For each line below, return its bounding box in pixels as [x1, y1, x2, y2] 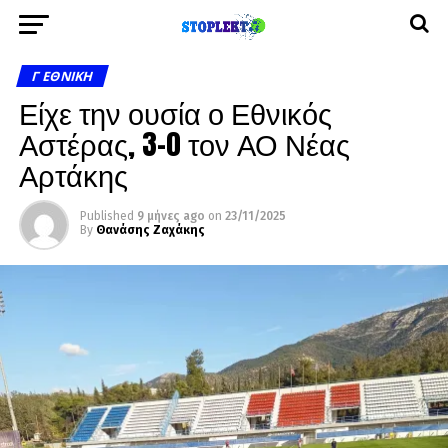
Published [79, 209, 134, 223]
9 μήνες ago [136, 209, 205, 223]
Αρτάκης [18, 153, 128, 196]
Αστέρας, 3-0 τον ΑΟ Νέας [18, 122, 350, 165]
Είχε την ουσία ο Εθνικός [18, 91, 332, 134]
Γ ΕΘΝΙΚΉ [29, 67, 96, 85]
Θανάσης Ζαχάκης [95, 223, 205, 237]
